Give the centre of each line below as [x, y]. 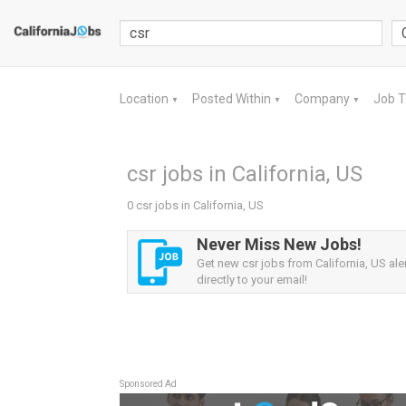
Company [324, 99]
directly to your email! [252, 280]
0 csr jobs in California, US [195, 205]
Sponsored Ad [148, 384]
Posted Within [233, 99]
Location [145, 99]
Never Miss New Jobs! [279, 244]
